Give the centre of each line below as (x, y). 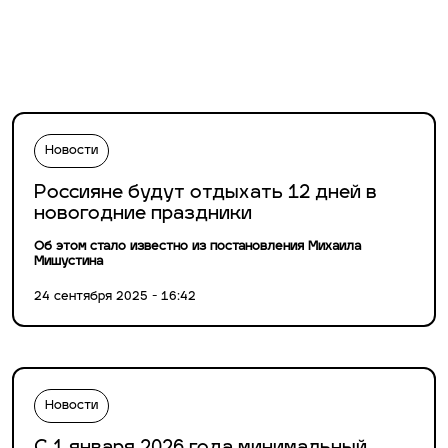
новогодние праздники (143, 215)
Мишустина (68, 262)
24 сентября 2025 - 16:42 (115, 297)
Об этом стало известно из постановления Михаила (197, 247)
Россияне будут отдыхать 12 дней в (205, 194)
